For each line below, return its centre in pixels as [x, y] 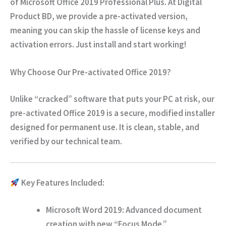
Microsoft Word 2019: [85, 210]
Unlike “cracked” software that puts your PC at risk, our [112, 99]
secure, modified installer [167, 113]
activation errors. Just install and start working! [98, 44]
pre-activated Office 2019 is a [65, 113]
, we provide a [78, 16]
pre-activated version [145, 16]
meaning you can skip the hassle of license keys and [105, 30]
